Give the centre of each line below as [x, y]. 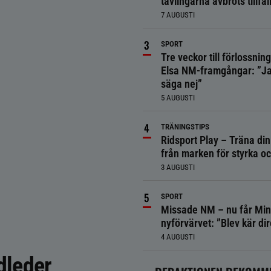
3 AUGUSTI [178, 167]
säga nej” [181, 84]
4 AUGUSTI [178, 237]
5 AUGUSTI [178, 98]
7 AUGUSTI [178, 15]
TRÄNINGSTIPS [185, 127]
